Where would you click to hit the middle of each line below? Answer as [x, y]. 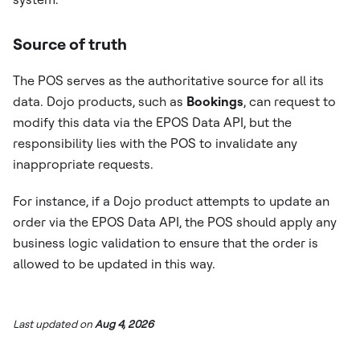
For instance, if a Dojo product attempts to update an [171, 201]
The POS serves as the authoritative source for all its [168, 80]
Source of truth [70, 44]
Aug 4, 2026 [124, 323]
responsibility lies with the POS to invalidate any [155, 143]
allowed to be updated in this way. [114, 264]
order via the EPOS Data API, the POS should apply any [175, 222]
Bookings [215, 101]
